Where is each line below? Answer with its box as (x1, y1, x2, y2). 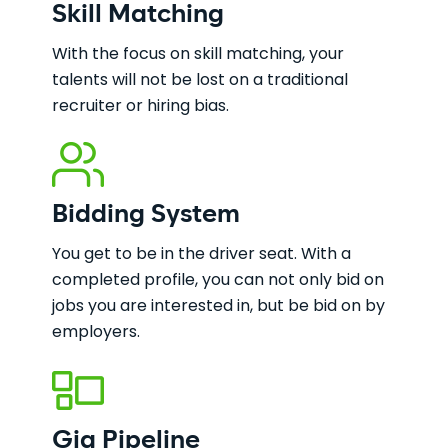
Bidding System (52, 202, 241, 228)
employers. (52, 320, 141, 343)
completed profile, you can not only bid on (52, 268, 385, 291)
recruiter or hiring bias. (52, 94, 230, 117)
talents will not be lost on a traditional (52, 68, 349, 91)
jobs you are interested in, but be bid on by (52, 294, 386, 317)
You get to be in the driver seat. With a (52, 242, 352, 265)
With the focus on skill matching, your (52, 42, 345, 65)
